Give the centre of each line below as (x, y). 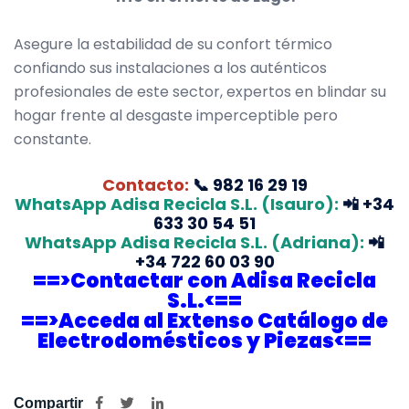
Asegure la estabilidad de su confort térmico (173, 45)
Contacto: (145, 185)
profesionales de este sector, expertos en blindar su (200, 92)
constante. (52, 140)
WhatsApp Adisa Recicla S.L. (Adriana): (194, 243)
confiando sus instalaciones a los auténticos (170, 68)
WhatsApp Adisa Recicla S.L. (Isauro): (177, 204)
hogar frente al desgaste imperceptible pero (176, 116)
